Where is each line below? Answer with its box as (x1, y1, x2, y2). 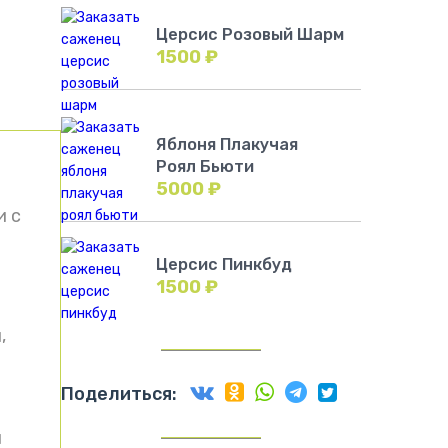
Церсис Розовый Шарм (156, 25, 344, 44)
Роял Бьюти (156, 157, 254, 176)
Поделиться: (61, 383, 177, 405)
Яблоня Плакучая (156, 135, 298, 154)
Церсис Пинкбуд (156, 255, 292, 274)
